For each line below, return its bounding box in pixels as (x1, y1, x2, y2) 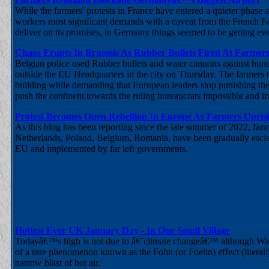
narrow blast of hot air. (15, 258, 100, 268)
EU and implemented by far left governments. (15, 144, 188, 154)
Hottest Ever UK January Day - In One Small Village (15, 225, 230, 235)
